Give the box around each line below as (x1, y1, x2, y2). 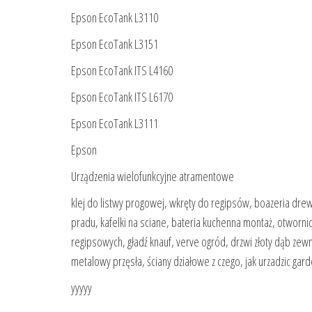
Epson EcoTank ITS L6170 (71, 88, 173, 106)
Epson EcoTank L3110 (71, 9, 158, 26)
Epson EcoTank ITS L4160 (71, 62, 173, 79)
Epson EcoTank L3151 (71, 36, 158, 53)
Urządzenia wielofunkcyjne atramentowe (71, 168, 234, 185)
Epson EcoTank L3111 (71, 115, 158, 132)
